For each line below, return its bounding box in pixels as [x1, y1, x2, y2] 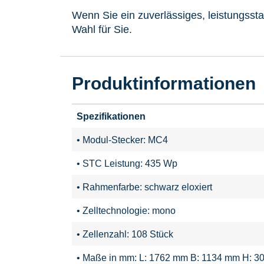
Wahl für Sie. [72, 23, 132, 35]
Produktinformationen [72, 73, 256, 93]
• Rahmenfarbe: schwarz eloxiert [77, 181, 212, 192]
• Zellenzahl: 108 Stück [77, 228, 173, 239]
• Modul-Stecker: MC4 [77, 134, 168, 145]
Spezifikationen [77, 110, 146, 121]
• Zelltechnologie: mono [77, 204, 176, 216]
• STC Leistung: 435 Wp [77, 157, 177, 169]
